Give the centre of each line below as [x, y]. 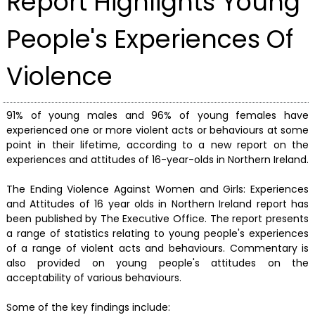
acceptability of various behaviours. [94, 278]
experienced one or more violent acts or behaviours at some [157, 130]
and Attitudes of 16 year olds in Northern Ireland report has [157, 204]
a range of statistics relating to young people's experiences [157, 234]
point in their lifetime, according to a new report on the [157, 145]
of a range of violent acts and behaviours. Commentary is [157, 249]
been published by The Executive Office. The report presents [157, 219]
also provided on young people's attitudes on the [157, 263]
